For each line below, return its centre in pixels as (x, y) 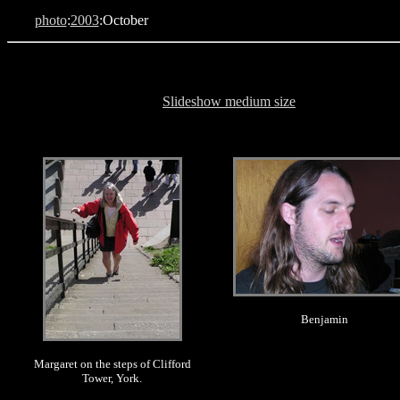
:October (123, 20)
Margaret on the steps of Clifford (112, 364)
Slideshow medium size (229, 101)
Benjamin (325, 319)
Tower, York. (112, 378)
